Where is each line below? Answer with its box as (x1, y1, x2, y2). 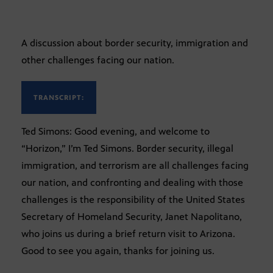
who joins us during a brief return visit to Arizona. (21, 227, 235, 239)
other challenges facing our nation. (21, 54, 174, 66)
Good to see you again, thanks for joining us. (21, 244, 214, 257)
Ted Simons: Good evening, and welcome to (21, 125, 210, 137)
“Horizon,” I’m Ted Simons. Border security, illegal (21, 142, 233, 154)
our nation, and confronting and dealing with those (21, 176, 243, 188)
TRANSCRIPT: (34, 93, 84, 102)
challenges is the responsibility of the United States (21, 193, 245, 205)
